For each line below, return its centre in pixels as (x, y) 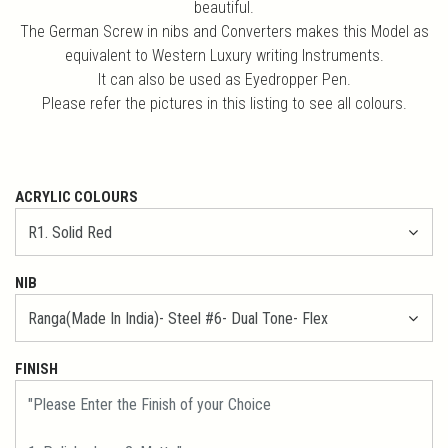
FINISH (36, 368)
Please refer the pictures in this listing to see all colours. (224, 103)
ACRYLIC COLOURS (76, 196)
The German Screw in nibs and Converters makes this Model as (224, 31)
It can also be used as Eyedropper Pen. (224, 79)
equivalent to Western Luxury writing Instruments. (224, 55)
